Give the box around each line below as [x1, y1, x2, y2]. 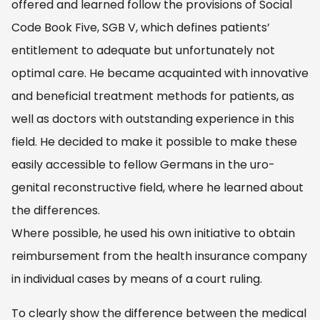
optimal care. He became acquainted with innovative [11, 64, 309, 81]
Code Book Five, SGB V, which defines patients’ [11, 19, 270, 36]
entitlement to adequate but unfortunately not [11, 41, 275, 59]
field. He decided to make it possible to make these [11, 133, 297, 150]
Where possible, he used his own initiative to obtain [11, 224, 295, 241]
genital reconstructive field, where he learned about [11, 179, 304, 196]
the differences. [11, 201, 100, 219]
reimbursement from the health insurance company [11, 247, 307, 264]
